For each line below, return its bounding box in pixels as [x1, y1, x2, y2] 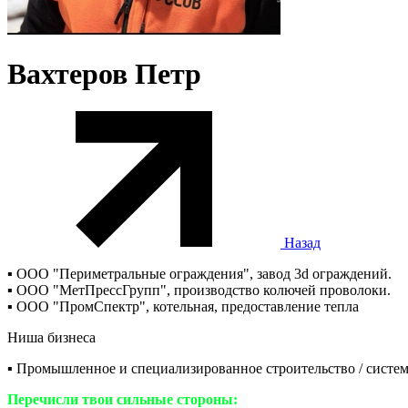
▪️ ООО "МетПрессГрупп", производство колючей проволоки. [7, 281, 391, 298]
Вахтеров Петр [7, 57, 201, 91]
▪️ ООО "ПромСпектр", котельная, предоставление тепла [7, 298, 359, 314]
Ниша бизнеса [7, 329, 96, 345]
